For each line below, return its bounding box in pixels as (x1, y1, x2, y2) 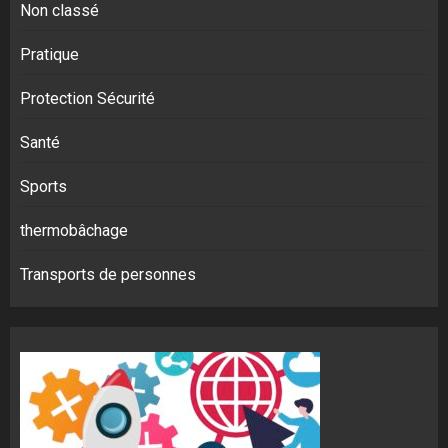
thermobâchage (20, 221, 128, 240)
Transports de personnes (20, 265, 196, 284)
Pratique (20, 45, 79, 64)
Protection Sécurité (20, 89, 155, 108)
